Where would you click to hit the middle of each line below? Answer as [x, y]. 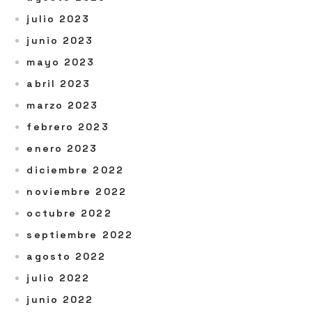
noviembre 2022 [77, 192]
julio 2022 [58, 278]
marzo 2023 [63, 105]
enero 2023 [62, 148]
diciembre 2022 [75, 170]
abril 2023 [59, 84]
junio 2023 [60, 40]
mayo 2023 [61, 62]
